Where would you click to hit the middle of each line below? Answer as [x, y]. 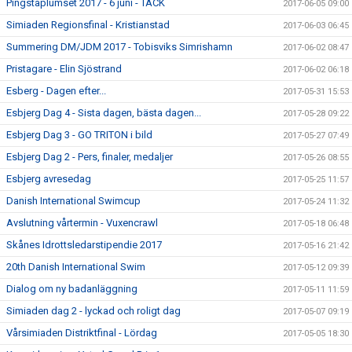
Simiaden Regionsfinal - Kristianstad [88, 25]
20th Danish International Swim [76, 267]
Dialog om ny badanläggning [72, 289]
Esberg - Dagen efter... [56, 91]
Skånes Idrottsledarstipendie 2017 [84, 245]
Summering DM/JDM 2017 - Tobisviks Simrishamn [119, 47]
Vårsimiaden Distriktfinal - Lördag [82, 333]
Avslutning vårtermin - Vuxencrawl [82, 223]
